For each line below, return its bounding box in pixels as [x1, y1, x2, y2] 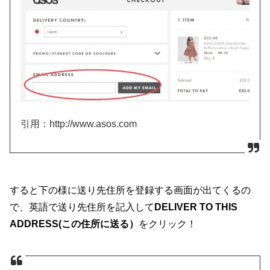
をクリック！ [139, 218, 197, 229]
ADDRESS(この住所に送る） [10, 218, 139, 229]
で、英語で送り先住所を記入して [10, 201, 155, 212]
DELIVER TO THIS [154, 201, 238, 212]
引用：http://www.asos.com [20, 119, 137, 130]
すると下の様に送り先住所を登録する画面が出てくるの [10, 184, 251, 195]
